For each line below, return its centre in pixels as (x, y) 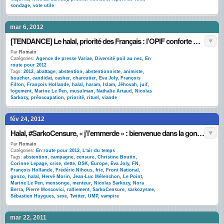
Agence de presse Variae (64, 58)
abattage (46, 71)
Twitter (77, 196)
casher (62, 78)
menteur (82, 183)
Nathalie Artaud (114, 91)
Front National (122, 170)
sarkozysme (141, 189)
